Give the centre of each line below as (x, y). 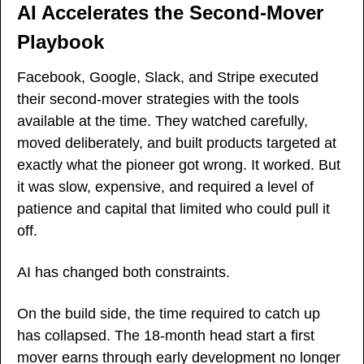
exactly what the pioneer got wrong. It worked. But (179, 165)
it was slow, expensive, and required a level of (165, 186)
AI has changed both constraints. (123, 272)
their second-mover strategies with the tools (158, 99)
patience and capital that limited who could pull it (173, 208)
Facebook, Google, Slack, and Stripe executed (168, 77)
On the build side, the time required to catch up (169, 313)
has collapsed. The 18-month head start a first (166, 335)
